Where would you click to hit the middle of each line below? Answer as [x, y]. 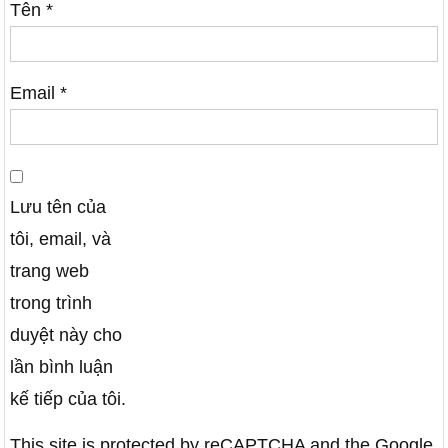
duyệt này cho [66, 335]
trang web [50, 271]
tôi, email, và [61, 239]
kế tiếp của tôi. [68, 399]
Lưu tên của [58, 207]
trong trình [51, 303]
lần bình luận [62, 367]
